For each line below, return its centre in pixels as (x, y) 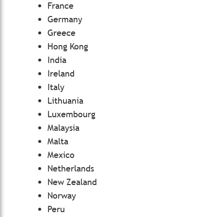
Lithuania (65, 101)
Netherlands (71, 168)
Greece (62, 33)
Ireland (61, 73)
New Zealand (72, 182)
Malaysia (63, 128)
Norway (62, 195)
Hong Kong (68, 46)
